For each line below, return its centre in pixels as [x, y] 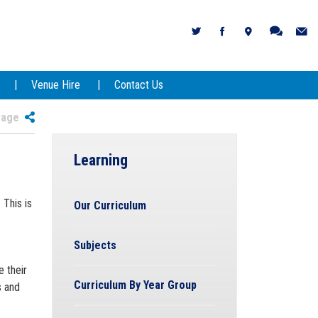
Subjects [95, 245]
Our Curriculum [110, 205]
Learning [101, 160]
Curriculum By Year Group [135, 285]
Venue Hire [55, 84]
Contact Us [138, 84]
